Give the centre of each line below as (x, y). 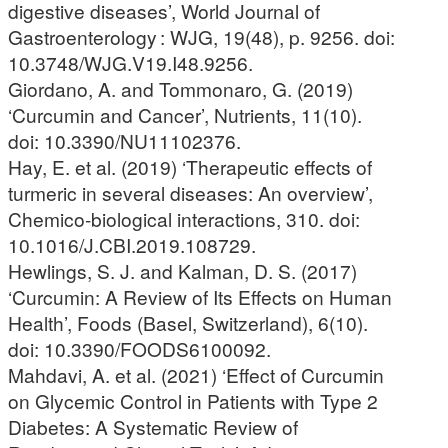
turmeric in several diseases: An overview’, (190, 192)
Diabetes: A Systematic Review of (153, 426)
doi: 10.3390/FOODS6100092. (139, 348)
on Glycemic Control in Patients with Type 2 (193, 400)
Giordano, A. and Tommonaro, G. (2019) (180, 88)
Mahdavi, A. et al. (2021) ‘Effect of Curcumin (196, 374)
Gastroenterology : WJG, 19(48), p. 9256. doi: (201, 36)
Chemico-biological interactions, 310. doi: (184, 218)
